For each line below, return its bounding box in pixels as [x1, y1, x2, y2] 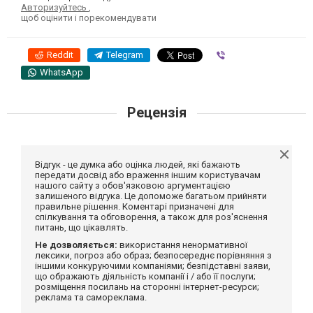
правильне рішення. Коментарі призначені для [35, 201, 234, 212]
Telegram [106, 49, 143, 60]
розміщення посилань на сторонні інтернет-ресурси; [35, 281, 259, 292]
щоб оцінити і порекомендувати [21, 12, 156, 23]
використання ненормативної [117, 239, 247, 250]
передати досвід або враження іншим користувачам [35, 169, 261, 180]
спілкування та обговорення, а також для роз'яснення [35, 211, 268, 222]
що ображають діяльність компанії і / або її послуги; [35, 270, 256, 282]
